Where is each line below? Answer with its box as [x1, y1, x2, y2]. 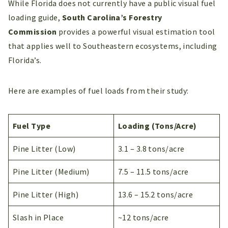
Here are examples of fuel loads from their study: [8, 85, 189, 96]
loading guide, [8, 12, 62, 22]
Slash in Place [13, 212, 64, 222]
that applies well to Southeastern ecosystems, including [8, 40, 217, 51]
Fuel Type [13, 120, 51, 131]
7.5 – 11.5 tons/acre [118, 166, 189, 177]
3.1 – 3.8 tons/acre [118, 143, 185, 154]
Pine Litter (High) [13, 189, 79, 199]
